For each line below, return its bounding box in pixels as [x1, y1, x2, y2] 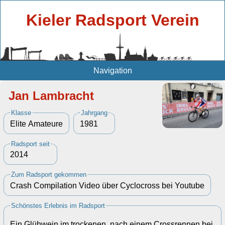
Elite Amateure [10, 119, 63, 128]
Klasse [11, 109, 31, 117]
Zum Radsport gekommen [11, 171, 86, 179]
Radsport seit [11, 140, 50, 148]
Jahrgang [81, 109, 107, 117]
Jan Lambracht [9, 89, 94, 102]
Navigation [93, 66, 132, 75]
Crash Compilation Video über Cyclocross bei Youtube [10, 181, 204, 190]
